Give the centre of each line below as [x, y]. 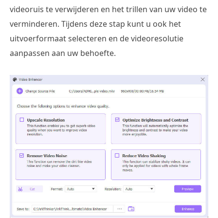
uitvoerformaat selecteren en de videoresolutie [97, 39]
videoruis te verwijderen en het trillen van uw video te [108, 9]
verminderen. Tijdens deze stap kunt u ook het [95, 24]
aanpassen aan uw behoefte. [63, 53]
